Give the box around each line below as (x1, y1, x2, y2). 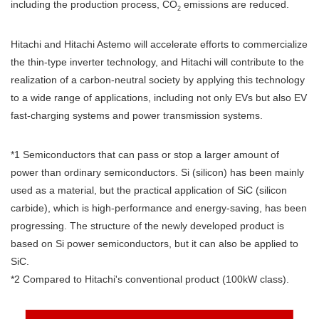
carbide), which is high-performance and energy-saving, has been (11, 202, 307, 214)
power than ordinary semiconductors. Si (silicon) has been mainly (11, 166, 304, 178)
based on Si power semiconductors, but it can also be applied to (11, 237, 298, 249)
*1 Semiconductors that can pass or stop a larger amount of (11, 148, 279, 160)
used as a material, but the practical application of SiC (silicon (11, 184, 287, 196)
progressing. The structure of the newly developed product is (11, 219, 284, 231)
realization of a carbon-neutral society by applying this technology (11, 73, 305, 85)
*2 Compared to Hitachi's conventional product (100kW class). (11, 273, 289, 285)
